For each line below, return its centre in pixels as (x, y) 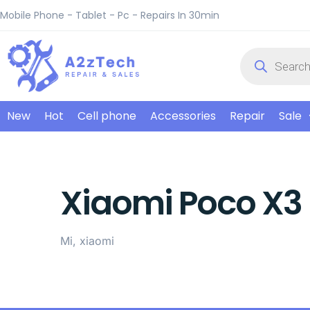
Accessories (183, 116)
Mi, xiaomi (87, 241)
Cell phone (107, 116)
